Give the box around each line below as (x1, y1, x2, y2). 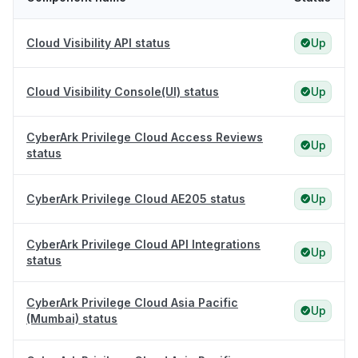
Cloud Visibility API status (26, 36, 170, 50)
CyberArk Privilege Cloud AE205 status (26, 192, 245, 206)
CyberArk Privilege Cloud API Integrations (26, 237, 261, 252)
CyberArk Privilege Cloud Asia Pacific (26, 296, 238, 310)
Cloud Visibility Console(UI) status (26, 85, 219, 99)
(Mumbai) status (26, 312, 117, 326)
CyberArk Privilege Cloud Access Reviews (26, 130, 263, 145)
